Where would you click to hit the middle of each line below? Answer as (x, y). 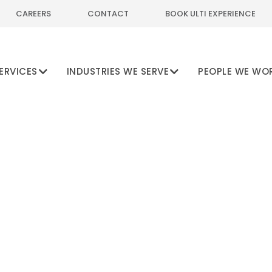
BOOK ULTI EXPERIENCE (210, 14)
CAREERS (33, 14)
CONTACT (108, 14)
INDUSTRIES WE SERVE (118, 72)
